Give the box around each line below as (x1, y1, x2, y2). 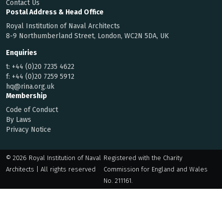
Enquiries (6, 49, 37, 57)
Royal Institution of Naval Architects (6, 22, 120, 31)
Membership (6, 92, 47, 101)
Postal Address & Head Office (6, 8, 104, 17)
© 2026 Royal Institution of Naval (6, 154, 101, 162)
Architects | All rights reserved (6, 166, 96, 173)
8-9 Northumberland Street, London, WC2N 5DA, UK (6, 32, 169, 41)
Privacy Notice (6, 125, 51, 134)
